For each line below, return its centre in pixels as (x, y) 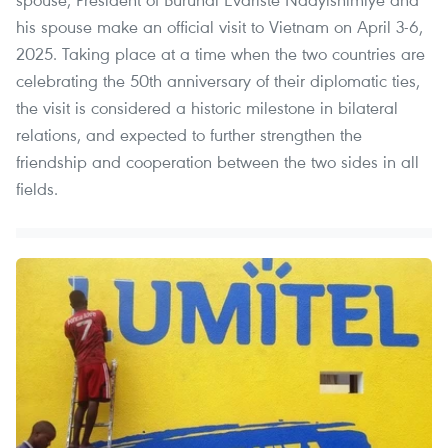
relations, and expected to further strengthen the (189, 134)
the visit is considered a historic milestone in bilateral (207, 107)
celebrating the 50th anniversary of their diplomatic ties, (218, 80)
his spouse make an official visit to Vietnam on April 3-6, (219, 26)
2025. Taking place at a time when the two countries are (220, 53)
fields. (37, 188)
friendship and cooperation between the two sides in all (217, 161)
